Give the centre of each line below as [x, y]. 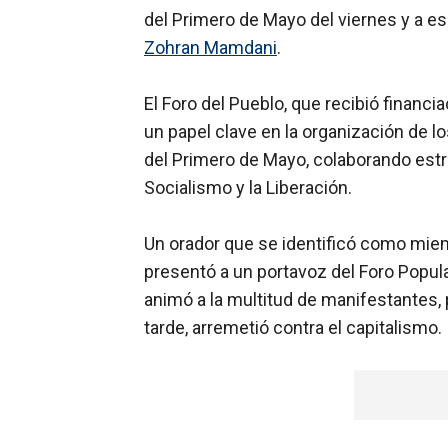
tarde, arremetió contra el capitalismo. [295, 328]
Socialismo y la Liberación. [248, 188]
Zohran [174, 48]
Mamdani [240, 48]
